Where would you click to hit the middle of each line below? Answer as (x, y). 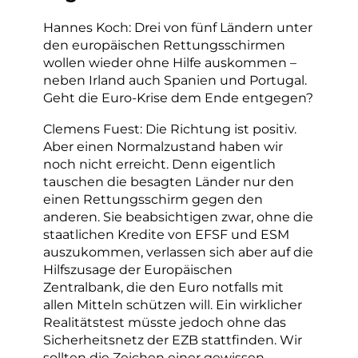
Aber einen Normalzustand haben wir (163, 146)
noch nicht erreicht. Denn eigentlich (159, 163)
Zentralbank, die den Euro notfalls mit (163, 286)
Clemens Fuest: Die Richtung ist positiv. (170, 128)
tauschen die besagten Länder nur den (169, 181)
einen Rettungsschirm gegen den (153, 199)
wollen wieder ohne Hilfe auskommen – (170, 63)
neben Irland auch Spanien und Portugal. (175, 80)
